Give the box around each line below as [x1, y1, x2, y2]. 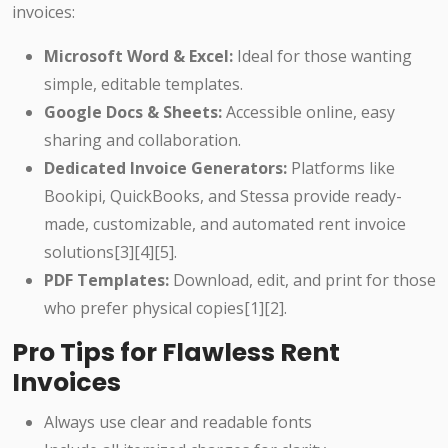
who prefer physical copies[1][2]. [44, 297, 287, 320]
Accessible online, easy [222, 101, 395, 124]
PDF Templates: [44, 269, 169, 292]
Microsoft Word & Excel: [44, 45, 233, 68]
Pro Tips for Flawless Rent [12, 335, 340, 371]
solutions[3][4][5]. [44, 241, 177, 264]
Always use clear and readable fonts [44, 411, 312, 434]
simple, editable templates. [44, 73, 243, 96]
